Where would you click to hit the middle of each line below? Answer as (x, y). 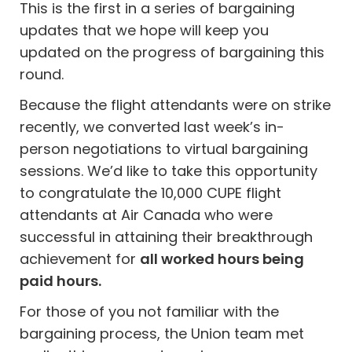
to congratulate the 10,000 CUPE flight (151, 192)
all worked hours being (222, 258)
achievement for (80, 258)
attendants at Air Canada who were (147, 214)
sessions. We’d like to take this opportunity (169, 170)
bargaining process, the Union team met (162, 333)
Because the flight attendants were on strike (176, 104)
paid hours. (61, 280)
